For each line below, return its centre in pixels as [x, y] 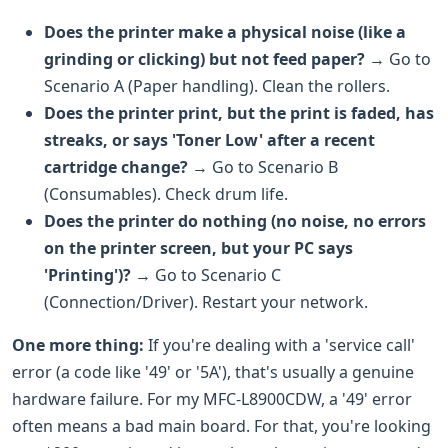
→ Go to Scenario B [263, 166]
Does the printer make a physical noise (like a [225, 31]
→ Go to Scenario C [206, 274]
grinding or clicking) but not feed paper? [204, 58]
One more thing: [78, 344]
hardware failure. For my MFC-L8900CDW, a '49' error [212, 398]
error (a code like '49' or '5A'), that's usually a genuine [213, 371]
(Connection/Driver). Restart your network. [206, 301]
